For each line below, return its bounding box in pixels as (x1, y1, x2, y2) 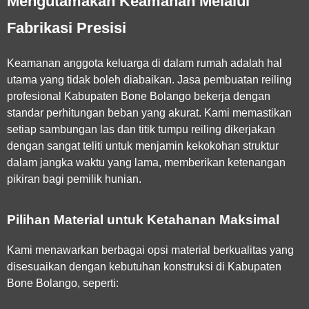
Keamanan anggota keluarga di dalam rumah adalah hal (7, 57, 282, 69)
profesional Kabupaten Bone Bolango (7, 90, 191, 102)
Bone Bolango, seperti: (7, 277, 119, 289)
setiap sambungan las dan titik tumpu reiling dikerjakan (7, 123, 275, 135)
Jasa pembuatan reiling (177, 73, 292, 86)
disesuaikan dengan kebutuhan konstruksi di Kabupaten (7, 260, 281, 272)
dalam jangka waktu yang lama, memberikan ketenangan (7, 156, 286, 168)
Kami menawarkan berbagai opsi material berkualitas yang (7, 243, 294, 256)
